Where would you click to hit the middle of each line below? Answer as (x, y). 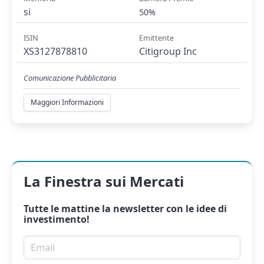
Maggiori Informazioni (67, 102)
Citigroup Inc (168, 52)
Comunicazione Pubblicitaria (70, 78)
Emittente (156, 38)
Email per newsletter (72, 242)
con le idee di (195, 209)
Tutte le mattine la (68, 209)
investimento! (57, 220)
